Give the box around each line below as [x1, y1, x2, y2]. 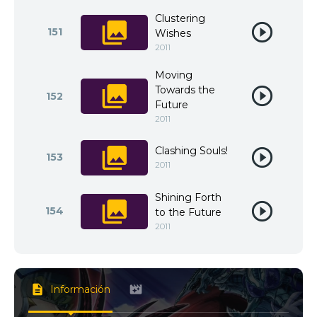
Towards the [155, 83, 215, 96]
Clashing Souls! [155, 144, 228, 157]
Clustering [155, 12, 205, 25]
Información [50, 283, 110, 296]
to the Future [155, 206, 221, 219]
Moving [155, 69, 192, 81]
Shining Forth [155, 191, 221, 204]
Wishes [155, 27, 191, 40]
